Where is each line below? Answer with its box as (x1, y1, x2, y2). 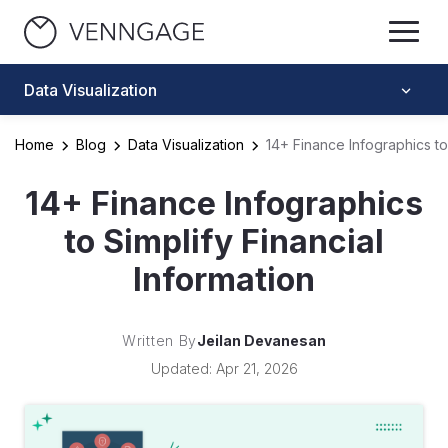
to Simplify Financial (64, 222, 384, 261)
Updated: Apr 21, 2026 (150, 360, 298, 377)
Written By (122, 332, 197, 349)
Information (133, 260, 315, 299)
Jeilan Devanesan (197, 332, 326, 349)
